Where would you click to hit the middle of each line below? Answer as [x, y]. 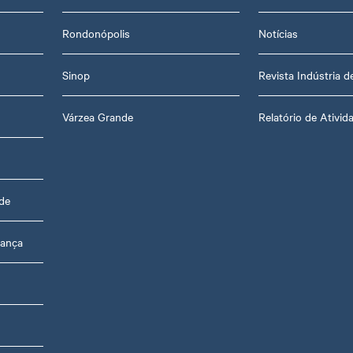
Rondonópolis [96, 33]
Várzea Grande [97, 116]
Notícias [278, 33]
